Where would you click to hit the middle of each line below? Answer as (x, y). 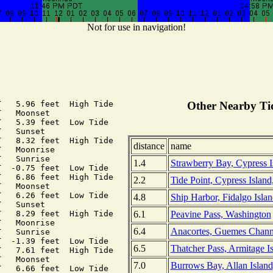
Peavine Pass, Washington (221, 214)
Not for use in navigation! (136, 27)
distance (149, 146)
